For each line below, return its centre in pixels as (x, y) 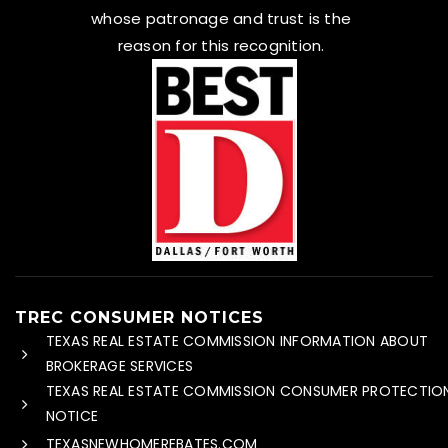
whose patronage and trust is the (221, 19)
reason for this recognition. (221, 46)
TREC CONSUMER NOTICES (139, 318)
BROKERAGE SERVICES (119, 366)
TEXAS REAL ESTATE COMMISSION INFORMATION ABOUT (237, 341)
